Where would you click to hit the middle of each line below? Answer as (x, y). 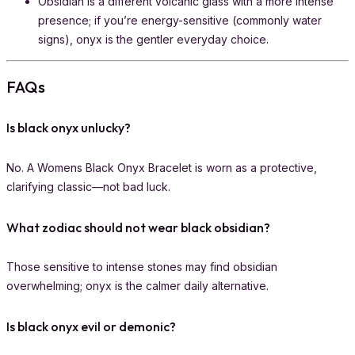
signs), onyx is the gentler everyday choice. (153, 40)
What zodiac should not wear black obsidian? (138, 227)
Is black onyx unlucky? (69, 128)
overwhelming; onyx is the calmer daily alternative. (137, 286)
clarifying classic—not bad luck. (88, 186)
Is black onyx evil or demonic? (91, 327)
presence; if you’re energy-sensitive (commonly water (180, 21)
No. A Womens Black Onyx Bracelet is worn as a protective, (162, 167)
